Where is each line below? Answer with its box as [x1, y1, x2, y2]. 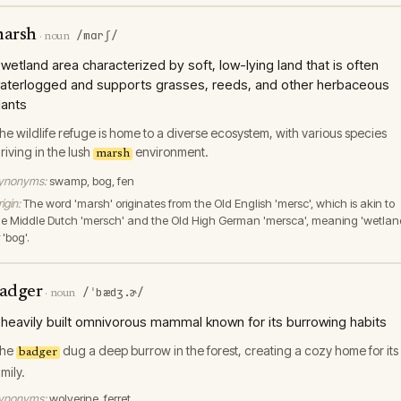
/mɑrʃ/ [76, 28, 118, 43]
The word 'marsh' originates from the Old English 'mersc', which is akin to [23, 196, 395, 210]
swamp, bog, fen [49, 174, 134, 188]
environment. [132, 144, 209, 159]
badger [19, 346, 57, 359]
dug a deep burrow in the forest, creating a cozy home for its [60, 343, 398, 358]
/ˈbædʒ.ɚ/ [82, 285, 144, 300]
